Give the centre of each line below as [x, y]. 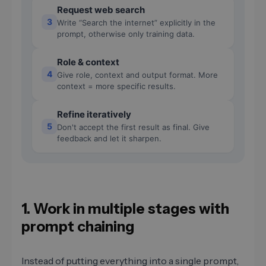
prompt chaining [78, 226]
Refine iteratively [94, 114]
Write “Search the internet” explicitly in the [136, 22]
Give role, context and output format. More [137, 75]
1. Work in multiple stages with [125, 208]
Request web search [101, 9]
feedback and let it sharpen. [109, 138]
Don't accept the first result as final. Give [133, 127]
